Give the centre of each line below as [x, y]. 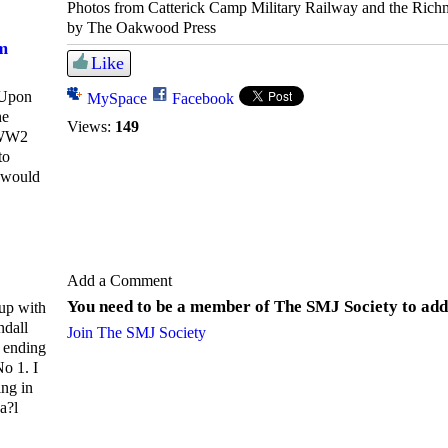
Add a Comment [119, 281]
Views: [89, 127]
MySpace [117, 99]
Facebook [203, 99]
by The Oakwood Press [141, 27]
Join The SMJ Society [136, 333]
